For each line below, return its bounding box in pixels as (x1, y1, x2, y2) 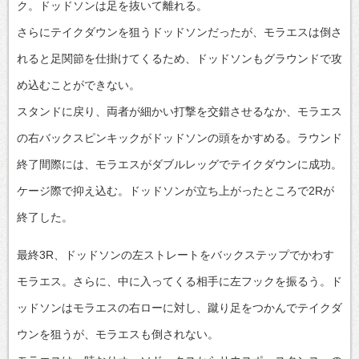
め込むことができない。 (17, 78, 140, 91)
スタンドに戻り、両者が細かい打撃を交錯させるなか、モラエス (17, 104, 342, 118)
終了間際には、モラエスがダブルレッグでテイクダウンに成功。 (17, 157, 342, 171)
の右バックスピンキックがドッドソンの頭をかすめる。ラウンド (17, 131, 342, 144)
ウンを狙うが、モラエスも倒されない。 (17, 327, 219, 341)
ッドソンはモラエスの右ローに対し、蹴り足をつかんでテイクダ (17, 301, 342, 314)
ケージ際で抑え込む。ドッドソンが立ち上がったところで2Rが (17, 184, 334, 197)
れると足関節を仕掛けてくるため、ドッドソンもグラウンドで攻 (17, 51, 342, 65)
